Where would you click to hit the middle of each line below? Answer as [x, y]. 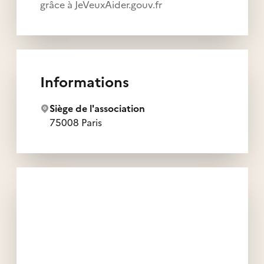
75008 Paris [75, 122]
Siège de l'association [97, 108]
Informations [84, 82]
